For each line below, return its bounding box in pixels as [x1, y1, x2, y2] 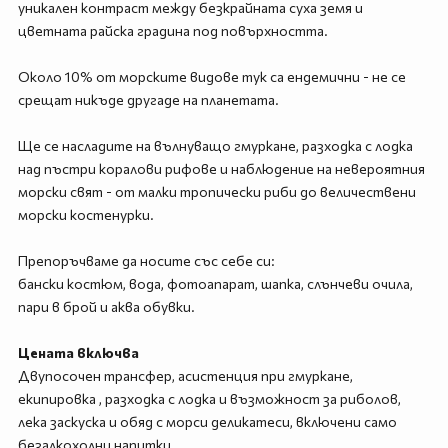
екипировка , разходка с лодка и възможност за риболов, [17, 390, 401, 407]
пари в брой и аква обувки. [17, 298, 195, 315]
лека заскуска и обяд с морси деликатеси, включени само [17, 413, 397, 430]
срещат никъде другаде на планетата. [17, 91, 279, 108]
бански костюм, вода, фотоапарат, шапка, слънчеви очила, [17, 275, 413, 292]
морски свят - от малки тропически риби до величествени [17, 183, 416, 200]
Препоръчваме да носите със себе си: [17, 252, 275, 269]
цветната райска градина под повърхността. [17, 22, 328, 39]
